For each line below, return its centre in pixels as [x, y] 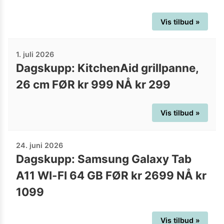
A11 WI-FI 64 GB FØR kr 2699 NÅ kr [111, 175]
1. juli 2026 [35, 54]
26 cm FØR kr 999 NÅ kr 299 [93, 84]
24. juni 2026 [39, 145]
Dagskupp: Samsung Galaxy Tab [104, 159]
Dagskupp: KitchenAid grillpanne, [107, 67]
